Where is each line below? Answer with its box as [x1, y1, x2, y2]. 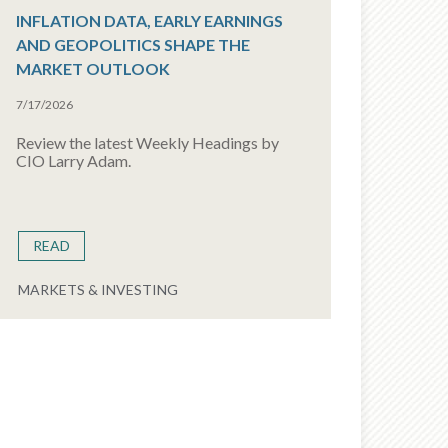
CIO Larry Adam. [15, 151, 131, 170]
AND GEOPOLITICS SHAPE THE [15, 35, 250, 54]
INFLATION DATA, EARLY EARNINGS [15, 11, 283, 30]
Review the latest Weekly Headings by [15, 133, 279, 152]
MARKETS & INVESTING [17, 281, 178, 298]
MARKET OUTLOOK [15, 59, 170, 78]
